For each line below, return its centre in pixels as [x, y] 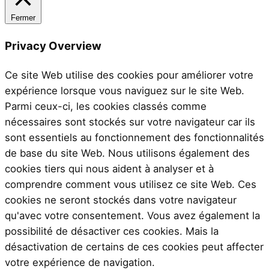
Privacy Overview [53, 45]
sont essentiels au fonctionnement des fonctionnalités [134, 137]
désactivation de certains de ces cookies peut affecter [134, 246]
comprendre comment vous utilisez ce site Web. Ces [131, 184]
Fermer [23, 18]
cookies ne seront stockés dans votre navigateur [121, 200]
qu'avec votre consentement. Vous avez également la [132, 215]
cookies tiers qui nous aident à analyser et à [109, 168]
